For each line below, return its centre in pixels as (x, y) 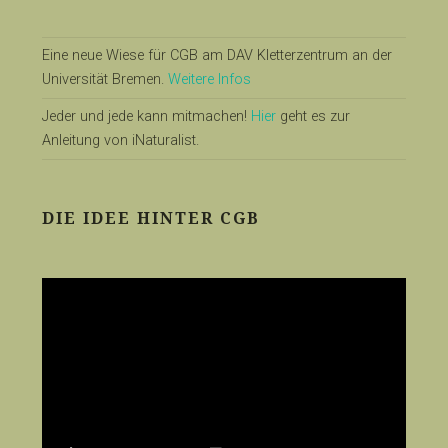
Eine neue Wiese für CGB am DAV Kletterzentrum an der (216, 56)
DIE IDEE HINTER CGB (150, 219)
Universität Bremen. (104, 80)
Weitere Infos (209, 80)
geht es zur (312, 117)
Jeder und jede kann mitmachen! (146, 117)
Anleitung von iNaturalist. (120, 141)
